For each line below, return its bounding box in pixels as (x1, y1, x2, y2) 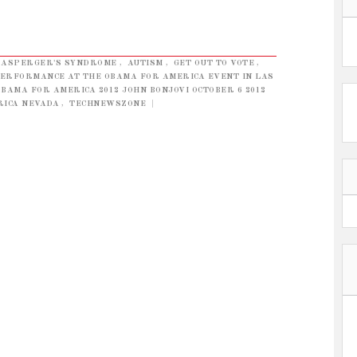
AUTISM (127, 58, 163, 67)
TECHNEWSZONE (69, 99, 146, 108)
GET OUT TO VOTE (173, 58, 254, 67)
